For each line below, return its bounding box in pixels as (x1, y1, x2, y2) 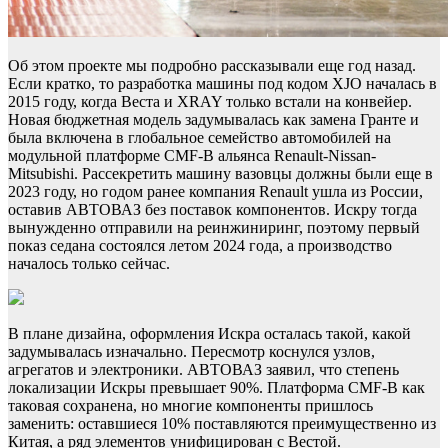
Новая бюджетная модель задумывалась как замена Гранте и (8, 110, 419, 128)
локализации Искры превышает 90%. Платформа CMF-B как (8, 378, 425, 396)
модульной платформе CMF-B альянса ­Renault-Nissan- (8, 146, 376, 164)
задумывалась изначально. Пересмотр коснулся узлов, (8, 342, 375, 360)
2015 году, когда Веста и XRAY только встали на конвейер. (8, 92, 412, 110)
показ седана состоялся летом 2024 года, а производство (8, 236, 392, 254)
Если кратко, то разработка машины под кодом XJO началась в (8, 74, 437, 92)
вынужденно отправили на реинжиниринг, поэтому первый (8, 218, 420, 236)
